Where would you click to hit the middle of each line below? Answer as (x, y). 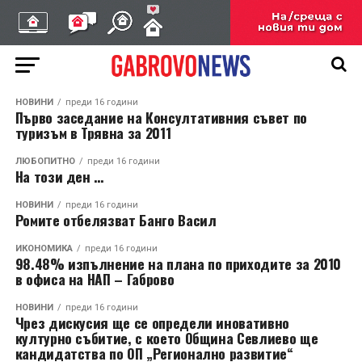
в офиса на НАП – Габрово (95, 279)
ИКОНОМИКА (44, 248)
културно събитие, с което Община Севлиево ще (166, 338)
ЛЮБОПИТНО (45, 161)
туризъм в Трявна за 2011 (93, 133)
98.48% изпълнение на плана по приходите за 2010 (178, 263)
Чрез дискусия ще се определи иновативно (152, 322)
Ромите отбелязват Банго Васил (116, 220)
